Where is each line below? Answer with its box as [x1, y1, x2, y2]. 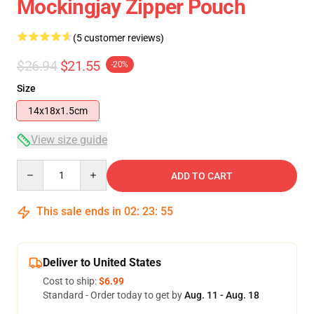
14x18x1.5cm [28, 105, 88, 116]
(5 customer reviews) [73, 32, 164, 43]
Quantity [16, 161, 55, 172]
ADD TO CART [171, 170, 233, 182]
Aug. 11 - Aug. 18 [184, 289, 259, 301]
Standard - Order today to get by [43, 289, 184, 301]
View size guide [31, 133, 107, 146]
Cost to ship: [43, 275, 99, 287]
